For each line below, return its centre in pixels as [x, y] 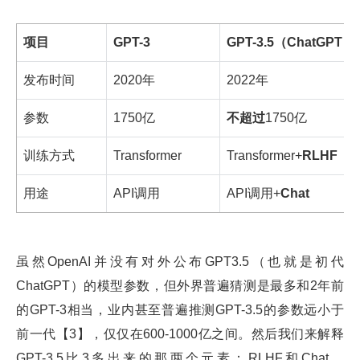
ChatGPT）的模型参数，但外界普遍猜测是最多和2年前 [180, 285]
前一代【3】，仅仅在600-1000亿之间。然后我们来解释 [180, 333]
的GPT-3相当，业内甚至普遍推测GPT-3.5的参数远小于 [180, 309]
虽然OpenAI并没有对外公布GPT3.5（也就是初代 [180, 261]
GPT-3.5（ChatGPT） [291, 42]
